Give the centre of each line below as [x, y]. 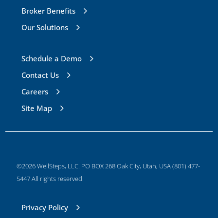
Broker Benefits [49, 11]
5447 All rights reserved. [50, 178]
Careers [35, 92]
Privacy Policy [45, 208]
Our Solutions [45, 27]
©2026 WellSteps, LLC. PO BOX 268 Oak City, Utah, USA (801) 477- [108, 166]
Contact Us [40, 75]
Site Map [37, 108]
